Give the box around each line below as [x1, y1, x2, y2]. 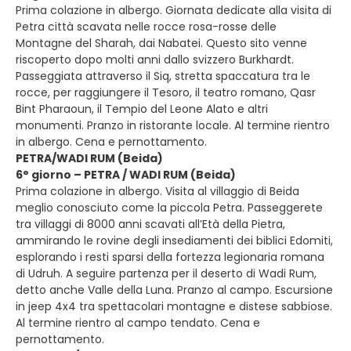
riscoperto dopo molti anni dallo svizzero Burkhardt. [16, 52, 294, 67]
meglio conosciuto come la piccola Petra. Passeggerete [16, 200, 323, 215]
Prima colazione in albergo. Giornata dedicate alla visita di [16, 2, 331, 18]
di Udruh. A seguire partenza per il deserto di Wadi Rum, [16, 266, 317, 281]
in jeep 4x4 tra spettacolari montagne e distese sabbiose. [16, 299, 332, 314]
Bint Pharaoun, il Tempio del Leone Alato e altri [16, 101, 268, 117]
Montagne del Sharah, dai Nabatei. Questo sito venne [16, 35, 307, 51]
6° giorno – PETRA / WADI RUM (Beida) [16, 167, 236, 183]
